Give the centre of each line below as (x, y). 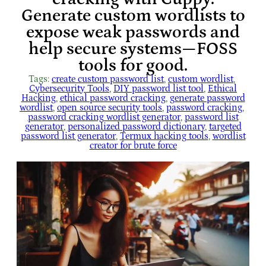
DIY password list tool (159, 88)
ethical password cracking (113, 98)
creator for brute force (133, 145)
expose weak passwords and (133, 32)
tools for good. (133, 65)
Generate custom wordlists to (133, 15)
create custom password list (108, 79)
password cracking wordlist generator (104, 117)
